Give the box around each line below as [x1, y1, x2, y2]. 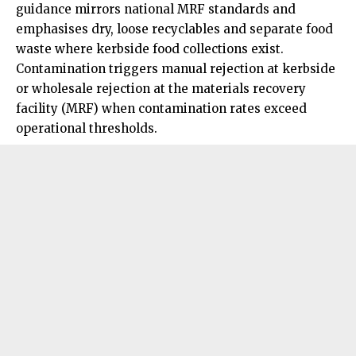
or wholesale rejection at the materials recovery [16, 81, 306, 97]
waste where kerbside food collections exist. [16, 41, 284, 57]
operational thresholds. [16, 121, 157, 137]
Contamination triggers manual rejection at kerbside [16, 61, 335, 77]
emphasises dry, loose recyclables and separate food [16, 21, 333, 37]
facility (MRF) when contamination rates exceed [16, 101, 307, 117]
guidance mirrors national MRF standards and [16, 2, 296, 17]
